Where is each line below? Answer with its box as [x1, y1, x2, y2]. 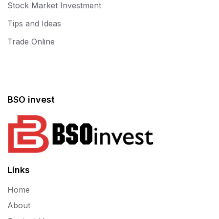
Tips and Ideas [7, 18, 61, 28]
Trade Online [7, 36, 55, 46]
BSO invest [7, 94, 55, 105]
